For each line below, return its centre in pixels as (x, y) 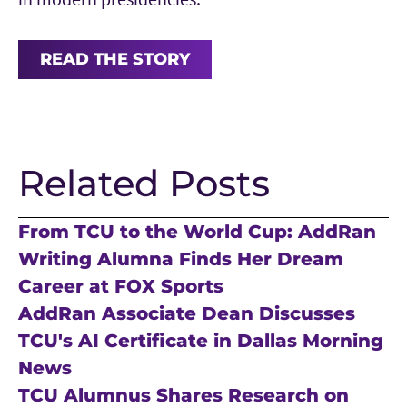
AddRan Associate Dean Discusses (187, 313)
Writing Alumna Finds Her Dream (181, 258)
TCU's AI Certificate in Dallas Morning (201, 340)
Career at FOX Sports (121, 286)
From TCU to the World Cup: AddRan (197, 231)
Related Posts (144, 183)
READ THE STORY (115, 59)
